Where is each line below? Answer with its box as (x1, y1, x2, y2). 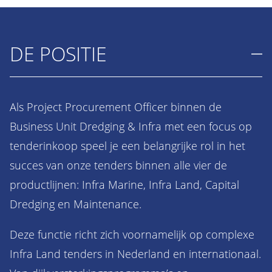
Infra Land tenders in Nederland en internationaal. (10, 246, 261, 261)
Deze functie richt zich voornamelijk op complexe (10, 227, 254, 242)
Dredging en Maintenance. (10, 197, 141, 211)
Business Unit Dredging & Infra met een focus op (10, 119, 252, 134)
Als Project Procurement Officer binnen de (10, 100, 222, 114)
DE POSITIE (10, 41, 107, 67)
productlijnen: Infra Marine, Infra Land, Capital (10, 177, 239, 192)
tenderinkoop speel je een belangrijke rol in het (10, 138, 245, 153)
